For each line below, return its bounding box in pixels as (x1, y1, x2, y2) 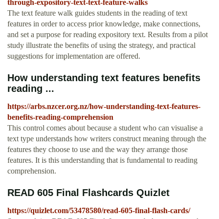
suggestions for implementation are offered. (7, 52, 140, 61)
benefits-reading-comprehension (7, 113, 113, 122)
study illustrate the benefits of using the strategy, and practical (7, 41, 196, 50)
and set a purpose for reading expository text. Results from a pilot (7, 30, 208, 39)
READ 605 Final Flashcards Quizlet (7, 187, 170, 198)
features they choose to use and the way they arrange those (7, 145, 188, 154)
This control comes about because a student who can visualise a (7, 124, 203, 132)
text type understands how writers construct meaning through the (7, 134, 206, 143)
